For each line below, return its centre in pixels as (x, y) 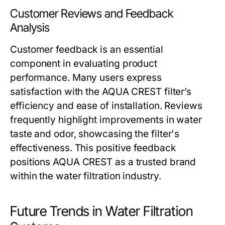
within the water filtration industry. (86, 176)
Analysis (30, 28)
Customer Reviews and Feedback (92, 14)
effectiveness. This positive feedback (93, 148)
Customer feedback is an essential (87, 50)
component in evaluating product (84, 64)
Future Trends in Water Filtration (102, 211)
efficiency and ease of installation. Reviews (106, 106)
